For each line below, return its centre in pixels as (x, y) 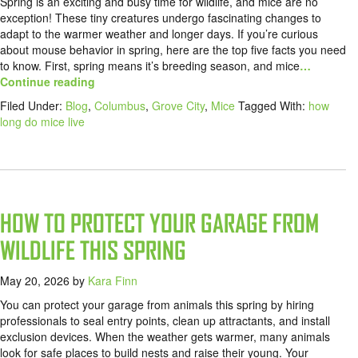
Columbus (120, 106)
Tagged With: (273, 106)
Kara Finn (113, 281)
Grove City (178, 106)
